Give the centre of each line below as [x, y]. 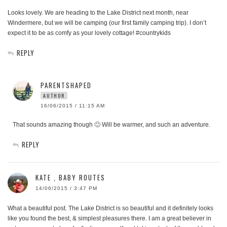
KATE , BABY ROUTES [70, 178]
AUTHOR [54, 96]
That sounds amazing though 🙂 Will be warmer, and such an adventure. [111, 125]
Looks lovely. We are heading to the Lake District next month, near [98, 13]
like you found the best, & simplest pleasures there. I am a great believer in [109, 219]
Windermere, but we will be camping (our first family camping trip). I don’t [107, 23]
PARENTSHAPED [66, 85]
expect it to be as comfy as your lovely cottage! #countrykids [89, 33]
